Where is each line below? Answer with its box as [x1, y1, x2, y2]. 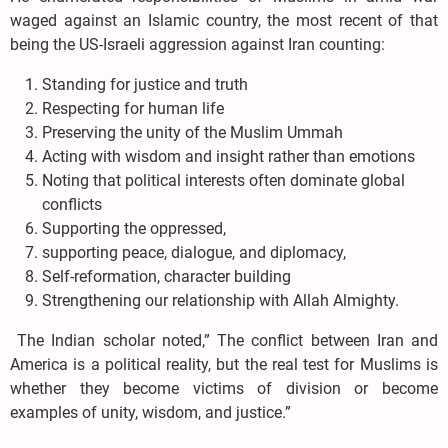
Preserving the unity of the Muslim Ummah [42, 123, 343, 143]
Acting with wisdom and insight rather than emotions [42, 147, 415, 167]
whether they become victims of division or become [10, 379, 438, 399]
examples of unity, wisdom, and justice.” [10, 403, 291, 423]
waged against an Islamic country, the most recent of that [10, 11, 438, 31]
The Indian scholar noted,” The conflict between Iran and [10, 331, 438, 351]
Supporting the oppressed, [42, 219, 226, 239]
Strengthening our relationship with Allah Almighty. [42, 291, 399, 311]
